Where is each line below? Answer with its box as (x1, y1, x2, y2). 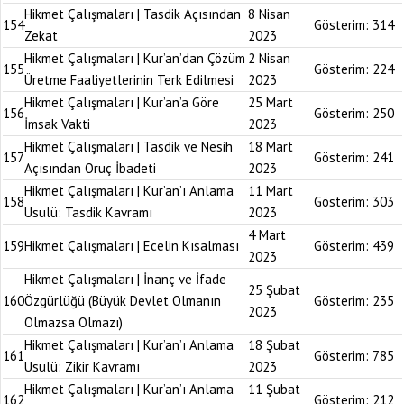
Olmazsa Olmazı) (24, 314, 123, 331)
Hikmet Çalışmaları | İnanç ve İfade (24, 271, 226, 288)
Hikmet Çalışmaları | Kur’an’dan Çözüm (24, 50, 245, 67)
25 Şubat (248, 281, 300, 298)
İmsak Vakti (24, 115, 90, 133)
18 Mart (248, 138, 293, 155)
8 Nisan (248, 5, 290, 23)
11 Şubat (248, 381, 300, 398)
